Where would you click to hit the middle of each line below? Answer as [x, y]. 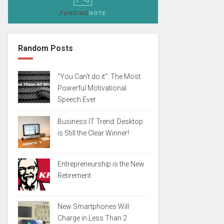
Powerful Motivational [92, 88]
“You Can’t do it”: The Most [99, 76]
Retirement [74, 175]
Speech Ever [77, 99]
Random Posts [45, 48]
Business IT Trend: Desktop [100, 121]
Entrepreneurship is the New [101, 164]
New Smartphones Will [93, 206]
